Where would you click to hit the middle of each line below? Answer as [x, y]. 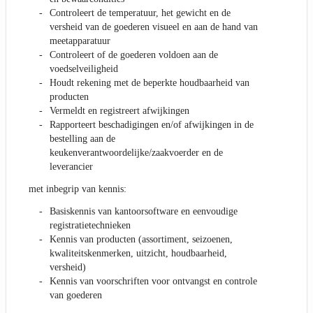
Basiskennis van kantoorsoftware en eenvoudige [144, 212]
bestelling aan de [82, 139]
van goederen [76, 296]
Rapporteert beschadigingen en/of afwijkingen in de [152, 125]
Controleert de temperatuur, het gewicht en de [140, 13]
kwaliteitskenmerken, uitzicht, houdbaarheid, [138, 254]
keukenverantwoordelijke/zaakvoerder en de [136, 153]
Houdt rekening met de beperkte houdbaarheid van [150, 83]
